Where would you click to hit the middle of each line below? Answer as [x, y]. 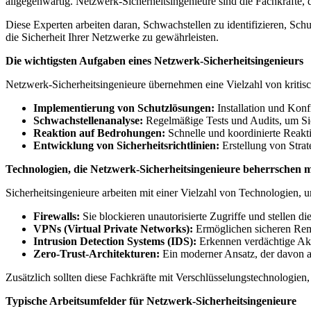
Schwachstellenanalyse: [88, 120]
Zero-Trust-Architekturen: [96, 253]
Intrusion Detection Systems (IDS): [115, 241]
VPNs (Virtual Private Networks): [113, 228]
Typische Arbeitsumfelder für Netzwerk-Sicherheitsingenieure [151, 301]
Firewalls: [57, 216]
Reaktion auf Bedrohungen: [99, 133]
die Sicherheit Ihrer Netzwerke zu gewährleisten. [112, 37]
